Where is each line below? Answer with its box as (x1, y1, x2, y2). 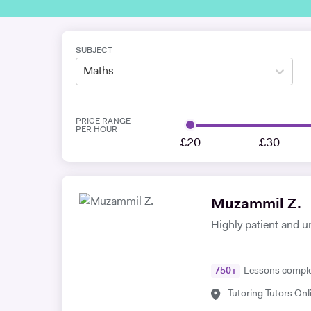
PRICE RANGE (76, 117, 131, 126)
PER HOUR (76, 126, 117, 134)
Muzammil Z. (211, 197, 301, 212)
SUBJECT (76, 47, 112, 55)
